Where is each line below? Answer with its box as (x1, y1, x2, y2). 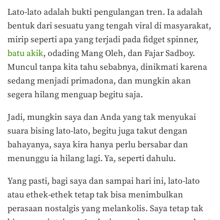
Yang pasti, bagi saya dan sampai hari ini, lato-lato (7, 175, 200, 187)
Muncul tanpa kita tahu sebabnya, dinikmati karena (7, 62, 207, 73)
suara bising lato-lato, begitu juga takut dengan (7, 125, 188, 137)
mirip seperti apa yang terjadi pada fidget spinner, (7, 34, 198, 46)
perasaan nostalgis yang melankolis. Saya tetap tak (7, 203, 203, 214)
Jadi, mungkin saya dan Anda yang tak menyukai (7, 111, 196, 123)
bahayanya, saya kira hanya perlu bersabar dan (7, 139, 188, 150)
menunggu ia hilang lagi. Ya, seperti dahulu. (7, 153, 176, 164)
